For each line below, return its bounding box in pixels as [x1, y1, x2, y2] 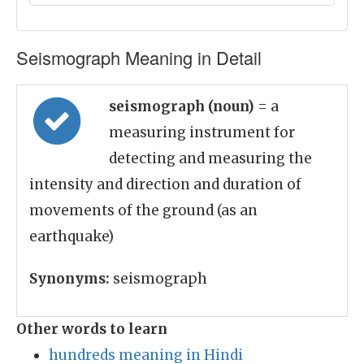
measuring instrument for [109, 123, 295, 141]
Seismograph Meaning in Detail [16, 45, 262, 70]
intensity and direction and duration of [29, 175, 301, 193]
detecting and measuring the [109, 149, 312, 167]
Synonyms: [29, 270, 110, 288]
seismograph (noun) [109, 97, 258, 115]
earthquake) [29, 227, 114, 245]
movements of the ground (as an [29, 201, 258, 219]
